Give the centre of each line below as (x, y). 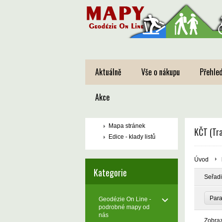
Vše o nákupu (161, 72)
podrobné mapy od (124, 207)
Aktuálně (108, 72)
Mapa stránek (127, 126)
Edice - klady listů (132, 137)
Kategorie (110, 172)
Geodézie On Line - (125, 199)
